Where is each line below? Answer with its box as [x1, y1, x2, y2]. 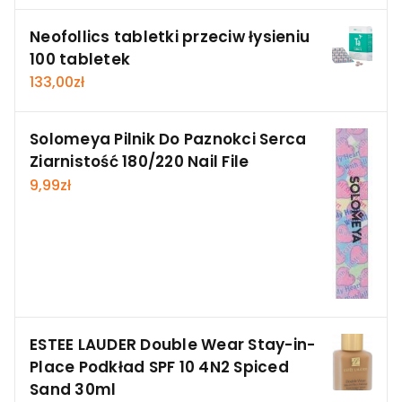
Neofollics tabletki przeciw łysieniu [30, 25, 310, 48]
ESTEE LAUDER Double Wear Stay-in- [30, 334, 316, 356]
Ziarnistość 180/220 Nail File [30, 151, 249, 173]
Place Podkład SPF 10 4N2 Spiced [30, 356, 289, 379]
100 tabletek [30, 48, 130, 70]
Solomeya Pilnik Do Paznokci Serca [30, 128, 307, 151]
